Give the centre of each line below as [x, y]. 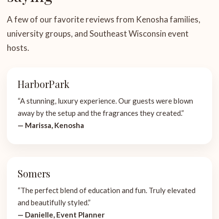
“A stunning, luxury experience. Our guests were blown [105, 101]
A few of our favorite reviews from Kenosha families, [104, 19]
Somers [34, 173]
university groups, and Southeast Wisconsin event [98, 33]
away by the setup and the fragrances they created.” [101, 113]
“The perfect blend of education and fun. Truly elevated [107, 190]
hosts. [18, 48]
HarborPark [44, 84]
